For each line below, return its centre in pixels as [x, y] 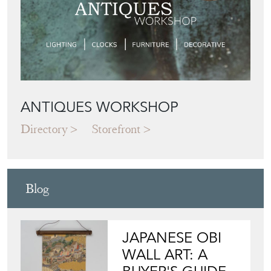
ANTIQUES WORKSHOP [100, 107]
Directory [44, 129]
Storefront [116, 129]
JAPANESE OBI [172, 238]
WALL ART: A [165, 255]
